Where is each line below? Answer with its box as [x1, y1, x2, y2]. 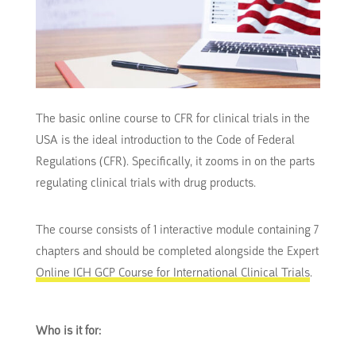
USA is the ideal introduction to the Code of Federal [35, 131, 295, 148]
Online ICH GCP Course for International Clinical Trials [35, 264, 310, 281]
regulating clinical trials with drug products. [35, 174, 256, 191]
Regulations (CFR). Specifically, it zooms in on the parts [35, 153, 315, 169]
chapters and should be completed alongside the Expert [35, 242, 319, 259]
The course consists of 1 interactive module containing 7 [35, 221, 319, 238]
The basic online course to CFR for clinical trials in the [35, 110, 310, 126]
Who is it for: [35, 322, 101, 339]
